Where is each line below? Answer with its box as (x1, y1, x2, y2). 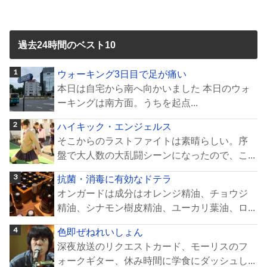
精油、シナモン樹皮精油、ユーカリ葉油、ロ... (57, 202, 256, 213)
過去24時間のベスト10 (17, 39, 116, 50)
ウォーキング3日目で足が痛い (57, 68, 187, 79)
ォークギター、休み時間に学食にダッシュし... (57, 254, 256, 266)
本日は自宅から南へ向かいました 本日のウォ (57, 82, 251, 94)
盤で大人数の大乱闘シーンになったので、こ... (57, 150, 256, 161)
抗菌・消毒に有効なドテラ (57, 173, 172, 185)
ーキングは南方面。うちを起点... (57, 97, 198, 108)
